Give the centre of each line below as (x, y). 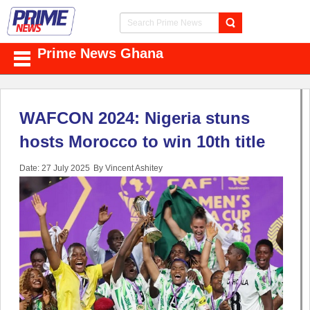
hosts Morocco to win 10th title (142, 142)
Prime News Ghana (100, 54)
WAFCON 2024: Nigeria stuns (135, 118)
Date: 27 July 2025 (55, 168)
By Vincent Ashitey (128, 168)
